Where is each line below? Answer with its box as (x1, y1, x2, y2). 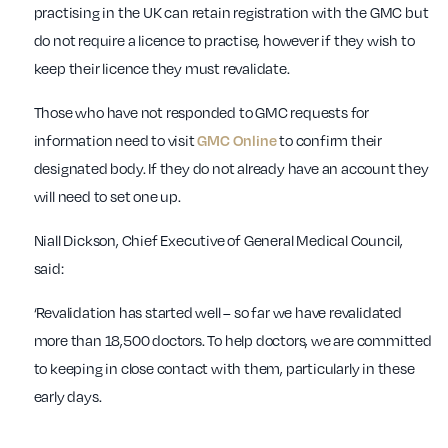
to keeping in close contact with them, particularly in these (33, 359, 415, 378)
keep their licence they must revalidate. (33, 59, 290, 78)
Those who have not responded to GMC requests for (33, 103, 369, 122)
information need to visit (33, 131, 198, 150)
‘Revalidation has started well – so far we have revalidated (33, 303, 402, 322)
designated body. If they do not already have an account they (33, 159, 429, 178)
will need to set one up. (33, 187, 181, 206)
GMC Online (197, 131, 277, 150)
